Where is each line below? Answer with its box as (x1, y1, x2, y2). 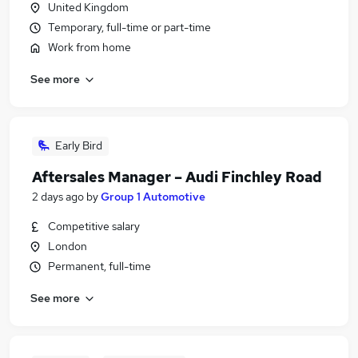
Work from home (48, 40, 131, 54)
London (48, 239, 87, 253)
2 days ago (32, 189, 84, 204)
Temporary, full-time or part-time (48, 20, 211, 34)
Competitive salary (48, 219, 140, 233)
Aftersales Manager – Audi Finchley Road (32, 168, 322, 186)
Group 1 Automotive (101, 189, 205, 204)
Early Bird (55, 138, 102, 153)
